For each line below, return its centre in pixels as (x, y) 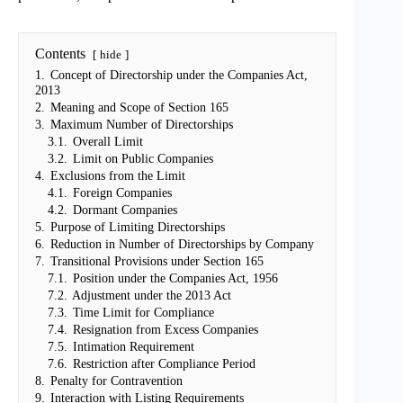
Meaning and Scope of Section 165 (139, 107)
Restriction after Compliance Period (164, 363)
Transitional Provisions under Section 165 (157, 260)
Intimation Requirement (134, 346)
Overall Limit (108, 141)
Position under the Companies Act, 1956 (175, 278)
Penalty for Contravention (116, 380)
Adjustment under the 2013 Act (152, 295)
